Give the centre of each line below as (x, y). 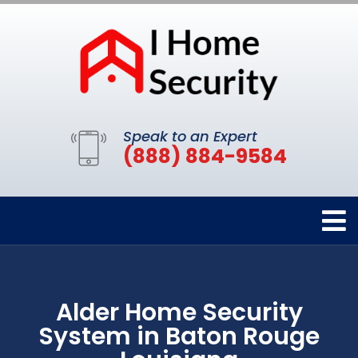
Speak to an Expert (190, 136)
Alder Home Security (179, 312)
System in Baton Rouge (179, 336)
